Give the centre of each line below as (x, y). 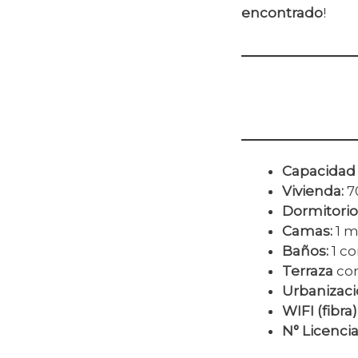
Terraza (308, 271)
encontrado (282, 13)
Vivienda (312, 191)
